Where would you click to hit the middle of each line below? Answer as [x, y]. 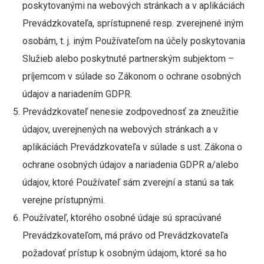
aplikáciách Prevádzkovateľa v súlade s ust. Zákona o [132, 147]
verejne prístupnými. [65, 200]
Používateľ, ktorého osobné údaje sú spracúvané [122, 218]
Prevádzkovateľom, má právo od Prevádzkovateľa [125, 235]
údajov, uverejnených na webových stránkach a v [120, 129]
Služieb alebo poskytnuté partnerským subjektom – [128, 59]
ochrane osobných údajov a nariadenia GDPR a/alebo [130, 165]
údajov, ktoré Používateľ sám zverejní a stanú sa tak [129, 182]
